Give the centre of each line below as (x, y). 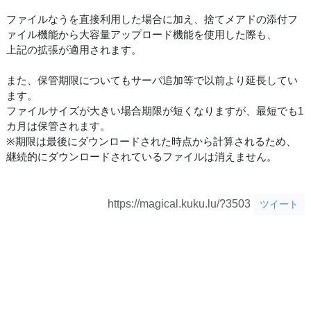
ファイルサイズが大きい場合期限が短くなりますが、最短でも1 (155, 110)
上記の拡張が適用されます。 (74, 49)
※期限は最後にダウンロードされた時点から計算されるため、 (151, 141)
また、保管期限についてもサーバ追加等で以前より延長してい (152, 80)
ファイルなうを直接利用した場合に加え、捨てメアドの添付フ (152, 19)
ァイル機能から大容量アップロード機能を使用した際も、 (142, 34)
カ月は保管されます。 (58, 126)
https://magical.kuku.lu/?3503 (180, 203)
